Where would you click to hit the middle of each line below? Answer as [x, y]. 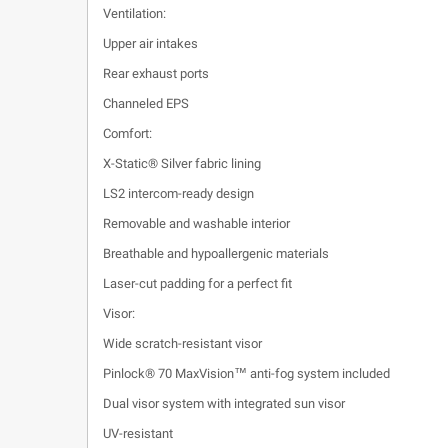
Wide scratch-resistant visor [182, 343]
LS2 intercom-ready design [178, 193]
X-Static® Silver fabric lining [182, 163]
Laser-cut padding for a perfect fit [197, 283]
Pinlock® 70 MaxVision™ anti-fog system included [246, 373]
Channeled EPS [146, 103]
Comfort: [127, 133]
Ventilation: [134, 13]
